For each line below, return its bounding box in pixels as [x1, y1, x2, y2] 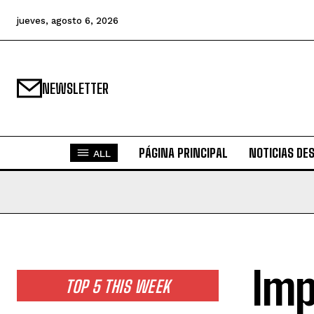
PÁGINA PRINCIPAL [138, 145, 228, 161]
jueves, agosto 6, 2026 [17, 15, 118, 26]
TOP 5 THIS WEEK [65, 276, 170, 296]
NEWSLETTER [42, 80, 109, 97]
